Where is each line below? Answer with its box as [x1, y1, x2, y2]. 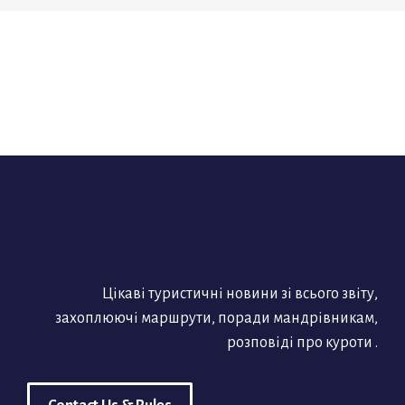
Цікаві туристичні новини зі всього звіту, [102, 285, 378, 302]
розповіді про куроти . [227, 334, 378, 351]
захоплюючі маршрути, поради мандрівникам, [55, 309, 378, 326]
